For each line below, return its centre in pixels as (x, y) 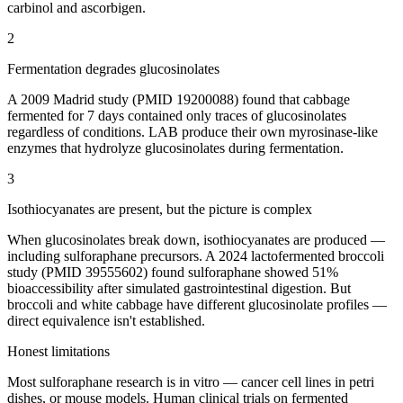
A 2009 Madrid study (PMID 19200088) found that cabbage (179, 99)
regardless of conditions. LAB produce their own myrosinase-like (193, 131)
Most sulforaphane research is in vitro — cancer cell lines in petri (191, 381)
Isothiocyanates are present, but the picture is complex (160, 209)
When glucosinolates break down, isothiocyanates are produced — (196, 239)
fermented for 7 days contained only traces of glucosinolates (177, 115)
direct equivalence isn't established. (106, 320)
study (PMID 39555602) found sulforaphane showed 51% (173, 272)
